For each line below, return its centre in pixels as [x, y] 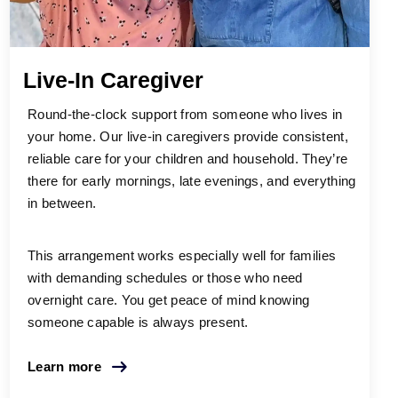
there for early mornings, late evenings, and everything [192, 181]
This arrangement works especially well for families [182, 256]
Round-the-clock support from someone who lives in [185, 115]
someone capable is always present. [138, 322]
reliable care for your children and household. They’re [188, 159]
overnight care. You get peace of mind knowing [169, 300]
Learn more [64, 367]
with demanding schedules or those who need [165, 278]
